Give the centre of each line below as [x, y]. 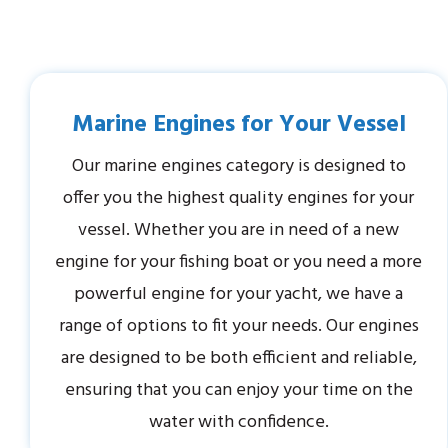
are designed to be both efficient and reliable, [238, 359]
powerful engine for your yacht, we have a [239, 295]
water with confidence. [238, 423]
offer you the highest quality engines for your [239, 199]
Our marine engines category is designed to [238, 167]
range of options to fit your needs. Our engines [238, 327]
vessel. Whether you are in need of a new [239, 231]
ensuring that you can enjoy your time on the [238, 391]
